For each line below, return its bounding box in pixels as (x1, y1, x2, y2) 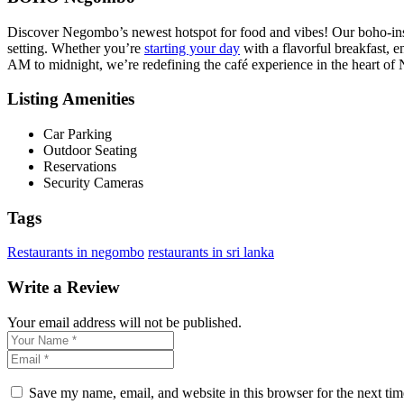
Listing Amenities (7, 89, 134, 109)
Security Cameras (43, 174, 143, 190)
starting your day (144, 40, 240, 56)
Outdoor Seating (43, 142, 137, 158)
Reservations (43, 158, 116, 174)
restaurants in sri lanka (148, 244, 274, 261)
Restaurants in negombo (7, 244, 144, 261)
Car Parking (43, 125, 112, 142)
